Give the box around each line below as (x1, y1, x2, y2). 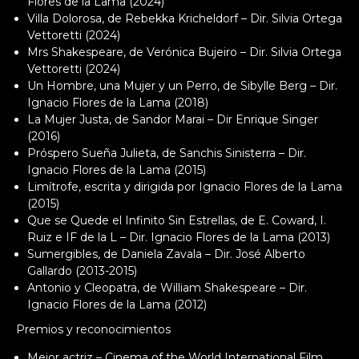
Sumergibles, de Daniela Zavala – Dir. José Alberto (27, 247, 305, 261)
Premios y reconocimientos (16, 321, 171, 337)
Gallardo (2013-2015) (27, 264, 137, 278)
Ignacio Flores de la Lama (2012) (27, 297, 207, 312)
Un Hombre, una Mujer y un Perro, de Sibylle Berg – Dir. (27, 79, 337, 93)
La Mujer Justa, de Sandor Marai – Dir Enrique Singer (27, 112, 318, 127)
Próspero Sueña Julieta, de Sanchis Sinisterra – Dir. (27, 146, 306, 160)
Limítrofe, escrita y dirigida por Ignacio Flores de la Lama (27, 179, 342, 194)
